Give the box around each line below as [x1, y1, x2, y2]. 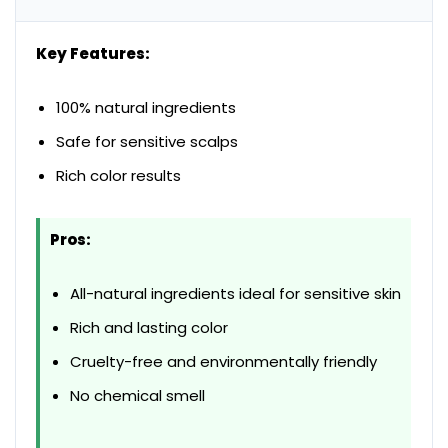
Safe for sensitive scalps [56, 130, 238, 152]
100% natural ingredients [56, 96, 236, 118]
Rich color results [56, 164, 181, 186]
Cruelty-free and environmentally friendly [70, 350, 377, 372]
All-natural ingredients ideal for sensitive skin [70, 282, 401, 304]
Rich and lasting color [70, 316, 228, 338]
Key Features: [36, 42, 150, 64]
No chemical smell [70, 384, 205, 406]
